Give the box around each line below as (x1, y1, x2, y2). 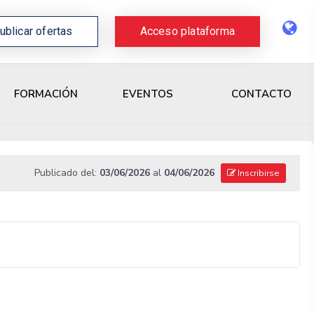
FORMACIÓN (14, 87, 78, 102)
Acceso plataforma (139, 25, 235, 38)
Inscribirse (235, 168, 280, 179)
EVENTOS (123, 87, 173, 102)
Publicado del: (34, 166, 100, 180)
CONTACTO (231, 86, 292, 101)
